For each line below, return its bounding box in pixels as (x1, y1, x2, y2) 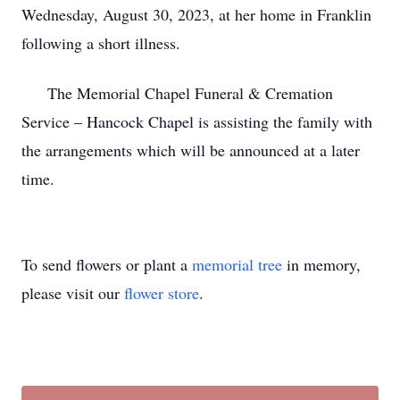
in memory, (282, 254, 361, 275)
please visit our (21, 282, 124, 304)
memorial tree (192, 254, 282, 275)
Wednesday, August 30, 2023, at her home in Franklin (21, 4, 371, 25)
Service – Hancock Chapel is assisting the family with (21, 111, 372, 132)
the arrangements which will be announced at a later (21, 139, 360, 161)
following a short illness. (21, 32, 180, 54)
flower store (124, 282, 199, 304)
